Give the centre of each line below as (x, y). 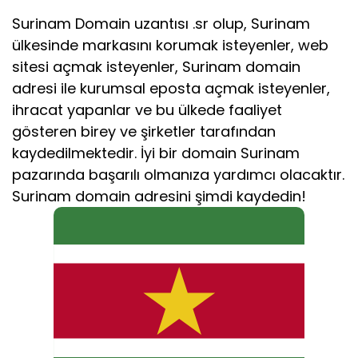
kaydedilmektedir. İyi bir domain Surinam (156, 153)
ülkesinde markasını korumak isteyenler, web (170, 45)
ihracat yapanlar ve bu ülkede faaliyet (147, 110)
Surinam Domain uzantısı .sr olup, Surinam (161, 24)
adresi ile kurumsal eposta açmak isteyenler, (171, 88)
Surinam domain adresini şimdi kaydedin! (159, 196)
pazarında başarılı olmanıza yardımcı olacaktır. (178, 175)
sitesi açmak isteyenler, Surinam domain (156, 67)
